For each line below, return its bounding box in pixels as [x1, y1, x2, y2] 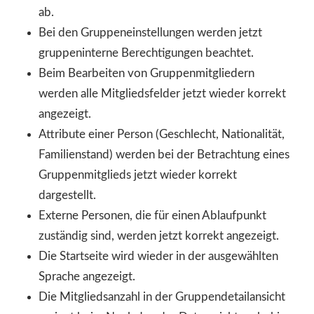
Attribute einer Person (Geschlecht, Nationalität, [39, 128, 285, 140]
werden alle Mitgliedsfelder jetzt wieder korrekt [39, 87, 287, 100]
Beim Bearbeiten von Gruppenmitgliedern [39, 67, 255, 79]
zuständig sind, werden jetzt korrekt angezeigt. [39, 229, 280, 242]
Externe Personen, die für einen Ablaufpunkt [39, 209, 267, 221]
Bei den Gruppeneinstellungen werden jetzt [39, 26, 263, 39]
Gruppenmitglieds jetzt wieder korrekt [39, 168, 238, 181]
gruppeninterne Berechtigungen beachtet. [39, 46, 254, 59]
